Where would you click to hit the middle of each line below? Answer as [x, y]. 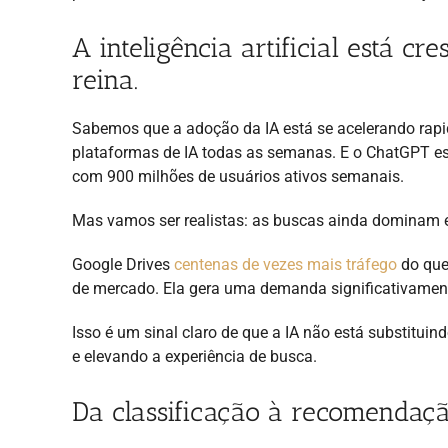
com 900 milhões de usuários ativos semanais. [238, 176]
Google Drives [123, 264]
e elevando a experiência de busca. [194, 356]
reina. [105, 79]
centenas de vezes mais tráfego [285, 264]
